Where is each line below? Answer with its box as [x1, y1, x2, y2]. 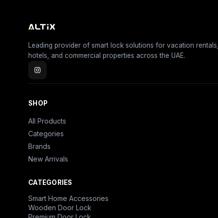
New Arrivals [28, 155, 68, 163]
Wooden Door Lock [28, 203, 91, 212]
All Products [28, 117, 66, 126]
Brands [28, 142, 51, 151]
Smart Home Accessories [28, 194, 109, 203]
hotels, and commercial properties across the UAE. [28, 52, 185, 60]
